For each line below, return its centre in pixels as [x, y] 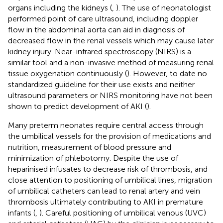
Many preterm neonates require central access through [106, 125]
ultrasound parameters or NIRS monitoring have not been [110, 95]
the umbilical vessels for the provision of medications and [110, 136]
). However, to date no [167, 73]
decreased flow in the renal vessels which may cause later [111, 40]
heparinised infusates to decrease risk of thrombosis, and [108, 169]
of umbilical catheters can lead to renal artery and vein [104, 191]
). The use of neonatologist [164, 7]
